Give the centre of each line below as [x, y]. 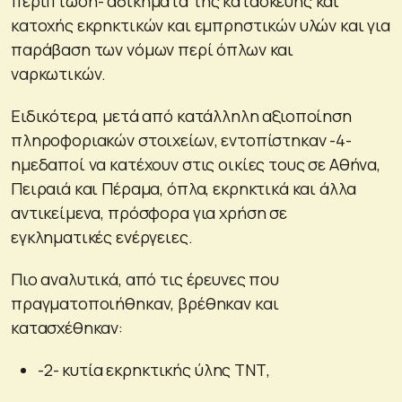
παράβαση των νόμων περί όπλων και [153, 50]
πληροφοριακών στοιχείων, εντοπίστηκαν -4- [181, 140]
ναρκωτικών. [59, 74]
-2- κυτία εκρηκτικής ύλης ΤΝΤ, [154, 370]
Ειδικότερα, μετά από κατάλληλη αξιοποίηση [181, 116]
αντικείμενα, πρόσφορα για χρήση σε [149, 213]
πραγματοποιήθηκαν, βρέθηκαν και [145, 304]
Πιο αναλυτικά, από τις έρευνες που [145, 280]
